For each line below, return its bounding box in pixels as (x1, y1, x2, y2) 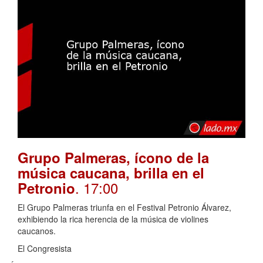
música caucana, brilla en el (18, 163, 204, 183)
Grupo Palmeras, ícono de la (18, 147, 209, 168)
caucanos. (18, 225, 56, 237)
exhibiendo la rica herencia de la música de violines (18, 213, 208, 225)
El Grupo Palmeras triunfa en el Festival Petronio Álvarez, (18, 201, 231, 214)
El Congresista (18, 242, 72, 255)
